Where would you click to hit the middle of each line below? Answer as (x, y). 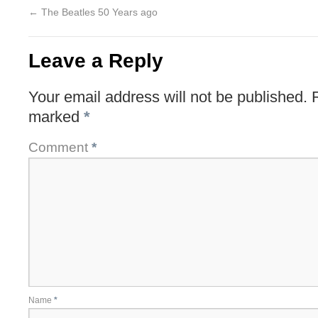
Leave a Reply (96, 61)
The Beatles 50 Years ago (98, 12)
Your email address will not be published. (168, 97)
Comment (60, 147)
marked (56, 117)
